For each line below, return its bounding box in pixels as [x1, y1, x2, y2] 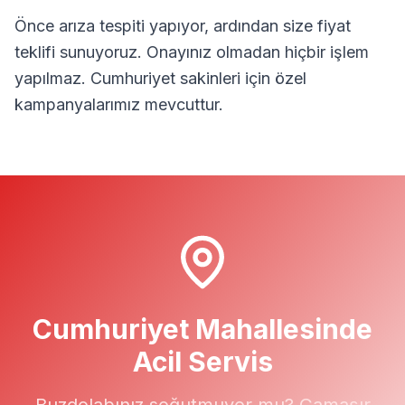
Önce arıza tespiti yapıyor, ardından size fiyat [14, 16, 351, 35]
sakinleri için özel [175, 69, 306, 88]
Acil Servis [132, 345, 273, 378]
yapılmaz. [14, 69, 90, 88]
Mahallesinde [189, 313, 372, 345]
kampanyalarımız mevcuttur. [14, 95, 223, 114]
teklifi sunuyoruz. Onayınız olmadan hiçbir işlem [14, 42, 369, 61]
